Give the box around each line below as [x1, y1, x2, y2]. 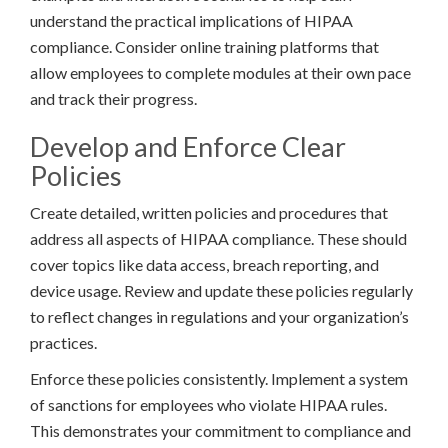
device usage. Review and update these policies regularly [30, 280, 413, 300]
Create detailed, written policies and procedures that [30, 202, 388, 222]
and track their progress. [30, 88, 197, 108]
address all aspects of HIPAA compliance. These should [30, 228, 407, 248]
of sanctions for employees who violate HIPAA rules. [30, 394, 387, 414]
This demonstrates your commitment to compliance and [30, 420, 411, 440]
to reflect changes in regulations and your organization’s [30, 306, 409, 326]
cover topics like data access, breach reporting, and [30, 254, 379, 274]
